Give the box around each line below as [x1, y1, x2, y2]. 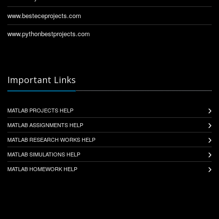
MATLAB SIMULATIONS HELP [7, 150, 80, 158]
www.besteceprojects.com [7, 10, 81, 20]
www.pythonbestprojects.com [7, 28, 90, 38]
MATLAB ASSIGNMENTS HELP [7, 120, 83, 129]
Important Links [7, 73, 76, 86]
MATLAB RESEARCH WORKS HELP [7, 135, 95, 143]
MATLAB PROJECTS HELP [7, 106, 73, 114]
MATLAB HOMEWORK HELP [7, 164, 77, 173]
